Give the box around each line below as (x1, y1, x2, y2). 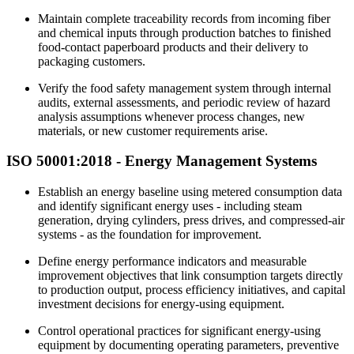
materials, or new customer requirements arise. (38, 123, 268, 137)
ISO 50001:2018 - (6, 153, 125, 170)
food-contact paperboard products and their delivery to (38, 40, 308, 54)
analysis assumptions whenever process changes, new (38, 109, 305, 123)
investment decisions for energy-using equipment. (38, 297, 284, 311)
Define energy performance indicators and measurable (38, 254, 307, 269)
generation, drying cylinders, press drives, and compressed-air (38, 213, 345, 228)
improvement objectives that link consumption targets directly (38, 269, 343, 283)
